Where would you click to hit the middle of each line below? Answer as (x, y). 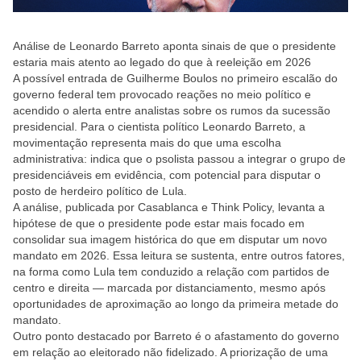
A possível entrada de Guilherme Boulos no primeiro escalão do (175, 78)
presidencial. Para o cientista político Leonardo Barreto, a (159, 127)
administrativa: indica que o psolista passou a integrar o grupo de (179, 159)
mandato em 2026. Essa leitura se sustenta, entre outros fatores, (179, 255)
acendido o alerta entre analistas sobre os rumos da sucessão (172, 110)
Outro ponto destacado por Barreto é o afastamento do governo (176, 336)
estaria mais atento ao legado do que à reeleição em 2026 (162, 62)
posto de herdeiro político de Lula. (100, 191)
